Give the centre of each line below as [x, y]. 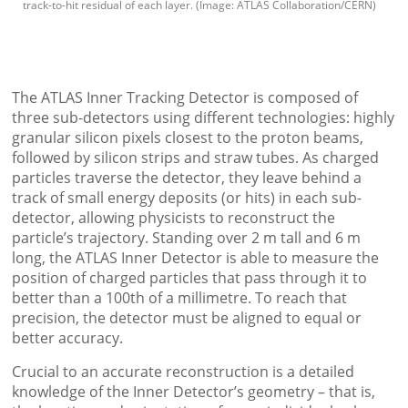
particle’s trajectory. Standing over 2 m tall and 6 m [187, 238]
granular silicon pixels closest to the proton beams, [188, 138]
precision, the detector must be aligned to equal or [187, 318]
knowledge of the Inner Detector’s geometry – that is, [194, 392]
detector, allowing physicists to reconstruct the [174, 218]
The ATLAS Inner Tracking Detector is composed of [185, 98]
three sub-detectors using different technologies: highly [204, 118]
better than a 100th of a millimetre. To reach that [180, 298]
